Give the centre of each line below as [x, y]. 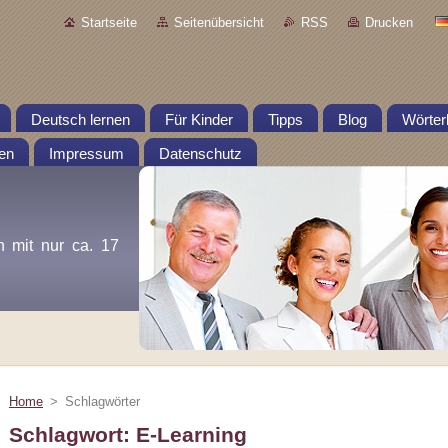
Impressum [86, 154]
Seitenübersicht [219, 22]
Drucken [389, 22]
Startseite [109, 22]
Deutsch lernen [80, 120]
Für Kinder [199, 120]
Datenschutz [200, 154]
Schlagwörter [102, 401]
